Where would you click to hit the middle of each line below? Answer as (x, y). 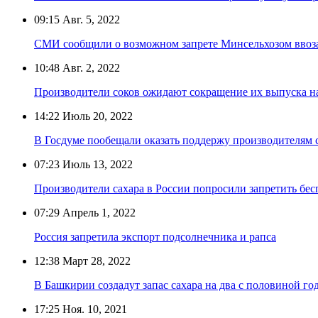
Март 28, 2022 (95, 261)
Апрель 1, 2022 (98, 212)
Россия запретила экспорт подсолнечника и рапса (155, 236)
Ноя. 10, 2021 (93, 309)
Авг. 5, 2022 (90, 19)
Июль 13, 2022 (96, 164)
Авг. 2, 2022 (90, 67)
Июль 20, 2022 (96, 116)
